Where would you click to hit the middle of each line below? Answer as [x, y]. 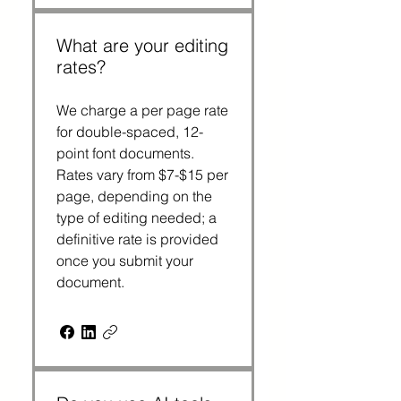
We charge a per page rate [142, 110]
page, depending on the [134, 196]
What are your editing [142, 45]
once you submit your [125, 260]
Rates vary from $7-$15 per [142, 175]
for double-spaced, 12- [130, 132]
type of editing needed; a [137, 218]
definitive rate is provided [137, 239]
